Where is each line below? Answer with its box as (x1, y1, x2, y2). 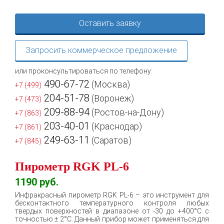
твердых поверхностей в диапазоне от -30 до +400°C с (15, 206, 209, 215)
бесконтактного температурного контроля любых (15, 198, 209, 207)
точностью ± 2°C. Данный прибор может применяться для (15, 214, 209, 223)
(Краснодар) (89, 120, 142, 131)
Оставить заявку (79, 18, 141, 28)
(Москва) (89, 78, 130, 89)
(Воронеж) (89, 92, 134, 103)
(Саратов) (89, 134, 131, 145)
